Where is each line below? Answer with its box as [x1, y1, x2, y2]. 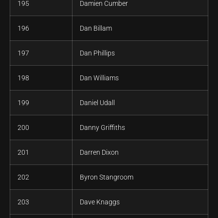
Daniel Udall [80, 99, 115, 107]
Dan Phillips [80, 49, 115, 57]
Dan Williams [80, 74, 119, 82]
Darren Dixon [80, 148, 119, 157]
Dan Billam [80, 24, 112, 33]
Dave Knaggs [80, 198, 120, 206]
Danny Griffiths [80, 124, 125, 132]
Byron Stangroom [80, 173, 133, 182]
